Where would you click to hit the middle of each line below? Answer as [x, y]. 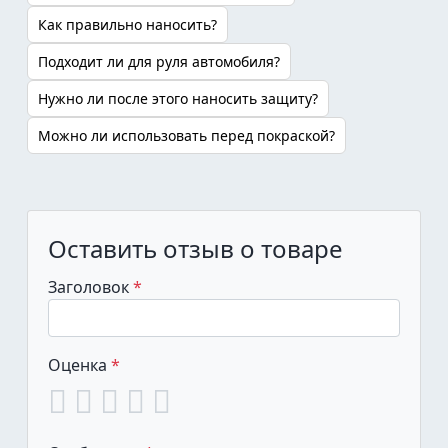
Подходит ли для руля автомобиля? [159, 61]
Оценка [79, 365]
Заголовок [90, 287]
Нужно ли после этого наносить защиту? [178, 98]
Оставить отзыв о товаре [195, 248]
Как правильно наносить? [127, 24]
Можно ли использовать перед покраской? [186, 135]
